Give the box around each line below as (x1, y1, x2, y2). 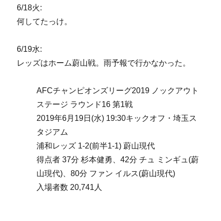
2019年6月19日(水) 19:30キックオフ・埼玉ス (37, 114, 197, 122)
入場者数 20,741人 (37, 183, 103, 191)
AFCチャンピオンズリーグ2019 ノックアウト (37, 86, 199, 95)
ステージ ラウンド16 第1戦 (37, 100, 133, 109)
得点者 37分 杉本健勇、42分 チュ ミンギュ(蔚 (37, 155, 199, 164)
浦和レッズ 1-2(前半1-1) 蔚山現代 (37, 142, 155, 150)
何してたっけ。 (17, 17, 73, 26)
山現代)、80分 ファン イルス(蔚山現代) (37, 169, 176, 178)
